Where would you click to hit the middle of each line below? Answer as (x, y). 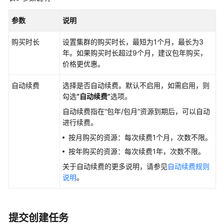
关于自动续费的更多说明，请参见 (115, 166)
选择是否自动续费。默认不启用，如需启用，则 (136, 85)
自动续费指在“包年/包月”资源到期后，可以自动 (136, 111)
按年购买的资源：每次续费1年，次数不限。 (137, 151)
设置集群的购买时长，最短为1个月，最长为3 (133, 42)
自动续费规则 (188, 166)
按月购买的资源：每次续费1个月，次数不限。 (140, 137)
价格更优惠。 (83, 64)
